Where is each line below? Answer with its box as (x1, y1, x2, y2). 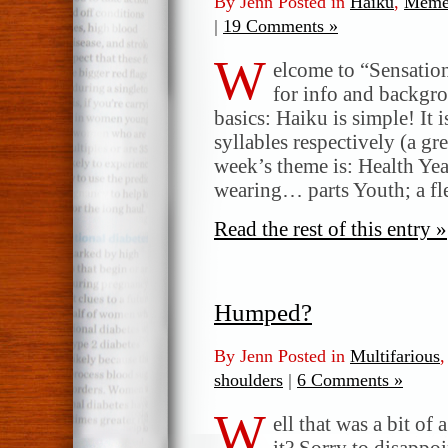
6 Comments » (297, 369, 403, 390)
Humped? (214, 298, 312, 326)
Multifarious (350, 345, 440, 366)
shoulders (214, 369, 283, 390)
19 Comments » (223, 16, 338, 36)
